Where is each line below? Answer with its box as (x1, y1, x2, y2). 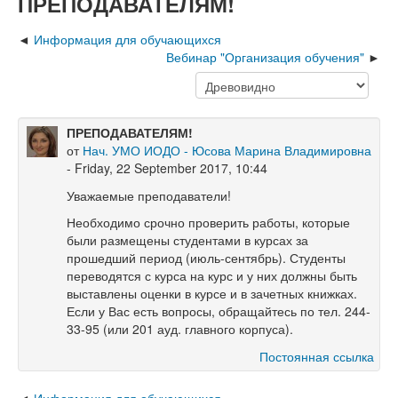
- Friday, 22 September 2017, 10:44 (67, 159, 267, 177)
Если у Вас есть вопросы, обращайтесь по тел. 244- (67, 302, 370, 320)
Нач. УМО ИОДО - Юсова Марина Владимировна (83, 141, 371, 159)
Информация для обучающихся (34, 30, 221, 48)
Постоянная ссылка (259, 347, 374, 365)
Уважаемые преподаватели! (67, 187, 235, 204)
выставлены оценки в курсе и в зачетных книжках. (67, 284, 357, 302)
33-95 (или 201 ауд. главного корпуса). (67, 320, 293, 338)
